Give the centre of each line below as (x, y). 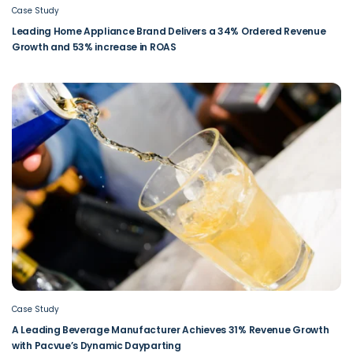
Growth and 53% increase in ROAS (94, 47)
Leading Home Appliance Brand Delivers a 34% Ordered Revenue (169, 31)
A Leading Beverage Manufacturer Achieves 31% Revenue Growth (171, 329)
